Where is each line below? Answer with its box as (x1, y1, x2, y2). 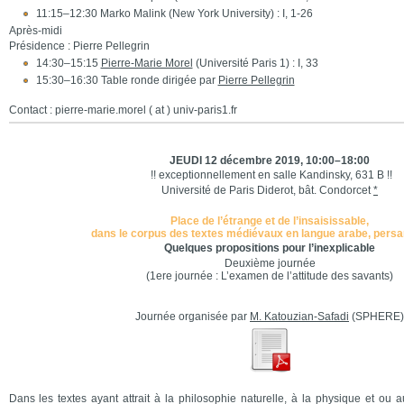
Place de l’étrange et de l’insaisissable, (170, 215, 369, 227)
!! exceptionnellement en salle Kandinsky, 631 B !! (147, 169, 392, 181)
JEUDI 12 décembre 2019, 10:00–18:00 (170, 154, 370, 167)
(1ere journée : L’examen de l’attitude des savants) (146, 270, 393, 282)
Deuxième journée (224, 257, 316, 270)
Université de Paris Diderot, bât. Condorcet (161, 184, 373, 197)
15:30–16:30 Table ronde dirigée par (35, 74, 218, 87)
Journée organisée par (135, 310, 250, 323)
